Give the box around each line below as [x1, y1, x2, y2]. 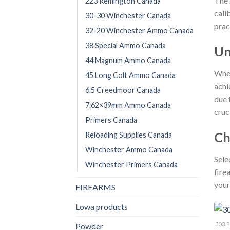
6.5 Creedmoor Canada [85, 86, 161, 95]
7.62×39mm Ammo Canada [85, 101, 171, 110]
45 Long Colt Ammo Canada [85, 71, 176, 80]
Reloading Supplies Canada [85, 130, 172, 140]
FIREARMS [75, 182, 116, 193]
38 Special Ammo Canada [85, 41, 166, 50]
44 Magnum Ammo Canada [85, 56, 171, 65]
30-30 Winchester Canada [85, 11, 171, 21]
